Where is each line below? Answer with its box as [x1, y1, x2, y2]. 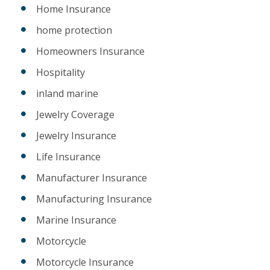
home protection [36, 24, 112, 37]
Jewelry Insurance [36, 129, 116, 143]
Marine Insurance [36, 213, 116, 227]
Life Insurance [36, 150, 101, 164]
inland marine [36, 87, 98, 101]
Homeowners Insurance [36, 45, 145, 58]
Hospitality [36, 66, 85, 80]
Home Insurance [36, 2, 111, 16]
